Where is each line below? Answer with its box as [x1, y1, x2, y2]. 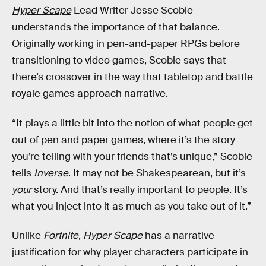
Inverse [34, 166, 68, 179]
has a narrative [142, 229, 214, 242]
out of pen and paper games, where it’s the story [12, 133, 235, 146]
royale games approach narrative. [12, 87, 168, 100]
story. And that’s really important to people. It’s [34, 183, 248, 196]
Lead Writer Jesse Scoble [71, 4, 193, 17]
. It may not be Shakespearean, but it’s [68, 166, 246, 179]
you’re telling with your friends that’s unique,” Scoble [12, 150, 252, 163]
